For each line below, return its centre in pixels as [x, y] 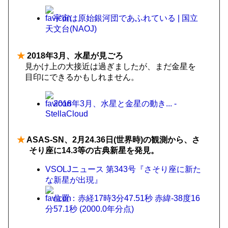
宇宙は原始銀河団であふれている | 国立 [126, 18]
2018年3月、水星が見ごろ [74, 56]
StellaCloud [67, 114]
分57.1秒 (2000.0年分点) [90, 209]
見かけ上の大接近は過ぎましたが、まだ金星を [110, 66]
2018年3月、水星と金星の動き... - [115, 104]
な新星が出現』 [74, 180]
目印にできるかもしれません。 [82, 77]
